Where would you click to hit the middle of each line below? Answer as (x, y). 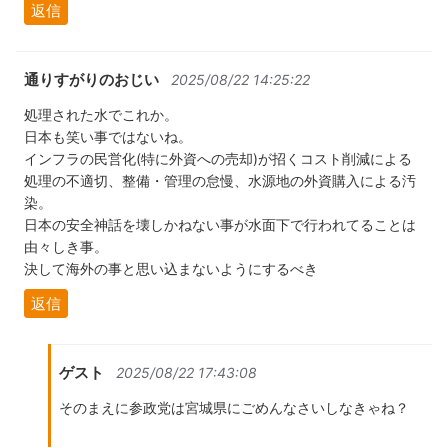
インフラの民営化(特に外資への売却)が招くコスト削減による (218, 158)
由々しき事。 (66, 246)
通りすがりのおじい (91, 79)
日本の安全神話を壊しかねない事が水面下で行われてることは (220, 224)
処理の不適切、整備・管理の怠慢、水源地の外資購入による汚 (220, 180)
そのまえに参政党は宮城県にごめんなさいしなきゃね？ (234, 407)
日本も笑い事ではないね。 (108, 136)
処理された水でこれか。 (101, 114)
